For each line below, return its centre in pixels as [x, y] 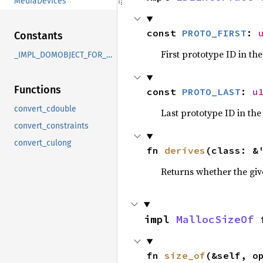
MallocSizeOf [215, 219]
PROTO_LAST [211, 92]
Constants [38, 36]
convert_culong [43, 143]
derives [185, 150]
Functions [38, 90]
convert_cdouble [45, 109]
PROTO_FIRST [214, 33]
